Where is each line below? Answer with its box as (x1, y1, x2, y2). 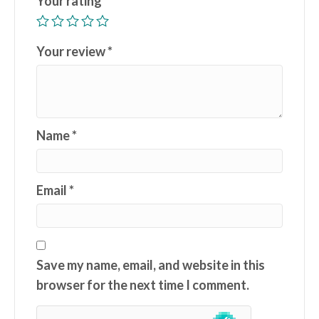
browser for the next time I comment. (36, 277, 249, 293)
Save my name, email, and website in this (36, 257, 265, 273)
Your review (36, 43, 108, 60)
